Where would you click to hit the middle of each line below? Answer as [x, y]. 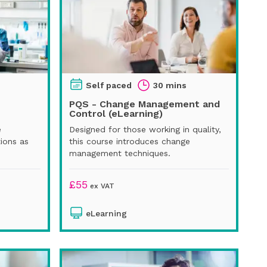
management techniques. [120, 153]
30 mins [170, 85]
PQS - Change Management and [145, 104]
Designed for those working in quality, [145, 129]
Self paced [109, 85]
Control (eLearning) [116, 113]
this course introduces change [130, 141]
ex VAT [101, 186]
